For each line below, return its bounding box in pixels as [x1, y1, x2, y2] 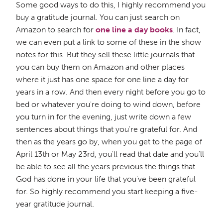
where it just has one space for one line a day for [16, 74, 189, 84]
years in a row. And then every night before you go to [16, 87, 206, 97]
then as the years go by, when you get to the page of [16, 136, 202, 146]
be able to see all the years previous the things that [16, 161, 195, 171]
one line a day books [96, 24, 173, 34]
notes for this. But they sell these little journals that [16, 49, 195, 59]
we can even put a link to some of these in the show [16, 37, 201, 47]
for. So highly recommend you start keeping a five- [16, 186, 198, 196]
